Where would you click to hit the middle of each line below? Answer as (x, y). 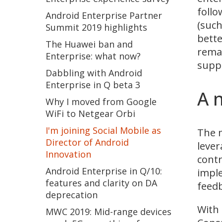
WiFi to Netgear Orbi (90, 113)
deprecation (72, 195)
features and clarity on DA (101, 183)
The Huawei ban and (89, 44)
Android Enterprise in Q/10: (104, 171)
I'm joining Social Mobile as (103, 130)
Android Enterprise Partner (104, 15)
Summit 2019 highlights (96, 27)
